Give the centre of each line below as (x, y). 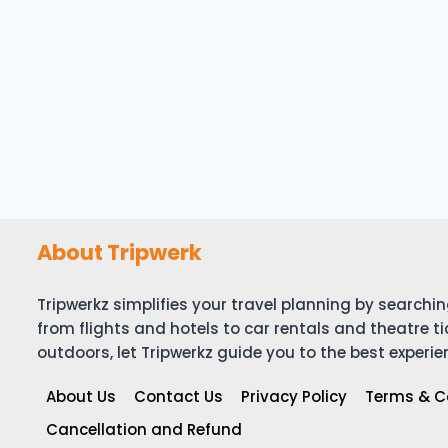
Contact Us (178, 396)
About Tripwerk (119, 252)
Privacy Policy (294, 396)
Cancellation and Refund (144, 429)
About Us (81, 396)
